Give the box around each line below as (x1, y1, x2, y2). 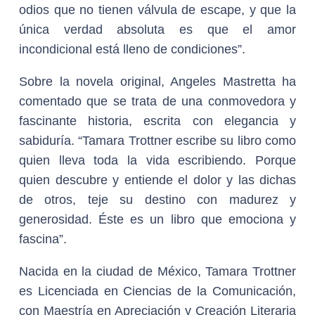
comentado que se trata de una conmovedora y (19, 94, 296, 108)
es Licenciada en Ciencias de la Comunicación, (19, 284, 296, 298)
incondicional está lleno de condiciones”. (19, 42, 245, 56)
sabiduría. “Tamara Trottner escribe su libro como (19, 134, 296, 148)
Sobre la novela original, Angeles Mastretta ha (19, 75, 296, 89)
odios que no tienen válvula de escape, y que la (19, 3, 296, 17)
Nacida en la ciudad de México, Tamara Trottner (19, 264, 296, 278)
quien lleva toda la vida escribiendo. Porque (19, 153, 296, 167)
